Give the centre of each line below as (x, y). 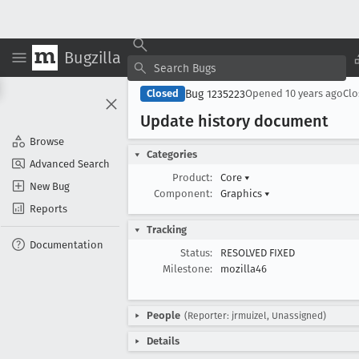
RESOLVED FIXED (258, 253)
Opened (265, 93)
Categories (172, 154)
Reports (48, 208)
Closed (163, 93)
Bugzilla (93, 57)
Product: (192, 177)
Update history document (234, 121)
